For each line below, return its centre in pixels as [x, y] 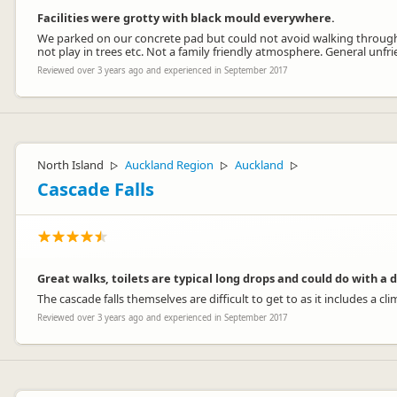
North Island [70, 165]
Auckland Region [169, 165]
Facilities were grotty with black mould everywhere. [186, 18]
